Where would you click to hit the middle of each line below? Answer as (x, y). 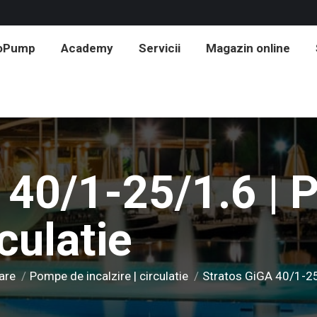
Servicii (160, 48)
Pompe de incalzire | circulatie (109, 276)
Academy (87, 48)
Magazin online (248, 48)
